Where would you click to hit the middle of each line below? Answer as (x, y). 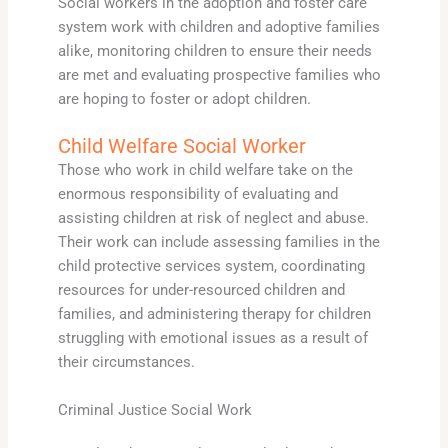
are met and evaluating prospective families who (219, 75)
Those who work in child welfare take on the (205, 170)
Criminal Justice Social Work (154, 409)
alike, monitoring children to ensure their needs (214, 51)
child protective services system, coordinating (211, 266)
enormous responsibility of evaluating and (197, 194)
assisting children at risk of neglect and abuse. (213, 218)
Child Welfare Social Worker (181, 146)
